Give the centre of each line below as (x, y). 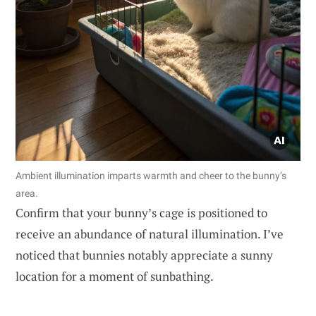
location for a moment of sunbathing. (115, 276)
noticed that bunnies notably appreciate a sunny (144, 255)
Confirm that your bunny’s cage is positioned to (141, 212)
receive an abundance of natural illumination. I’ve (150, 233)
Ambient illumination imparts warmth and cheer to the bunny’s (151, 175)
